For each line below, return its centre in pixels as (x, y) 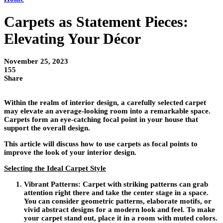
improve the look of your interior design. (70, 153)
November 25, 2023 (36, 61)
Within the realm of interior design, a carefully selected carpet (105, 103)
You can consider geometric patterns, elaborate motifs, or (118, 201)
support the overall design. (47, 128)
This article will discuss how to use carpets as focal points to (101, 144)
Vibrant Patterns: (53, 184)
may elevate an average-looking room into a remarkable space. (107, 111)
